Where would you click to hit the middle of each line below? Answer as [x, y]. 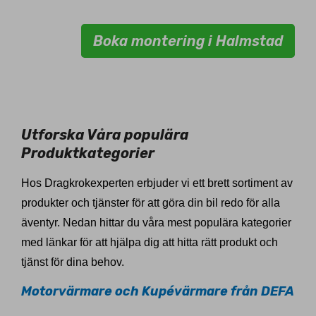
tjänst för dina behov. [73, 262]
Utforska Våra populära [105, 135]
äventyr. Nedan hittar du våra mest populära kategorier [156, 223]
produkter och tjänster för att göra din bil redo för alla [151, 203]
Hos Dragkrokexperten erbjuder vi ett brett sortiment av [157, 183]
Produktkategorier [88, 153]
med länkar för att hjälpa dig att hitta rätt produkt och [150, 243]
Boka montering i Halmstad [188, 41]
